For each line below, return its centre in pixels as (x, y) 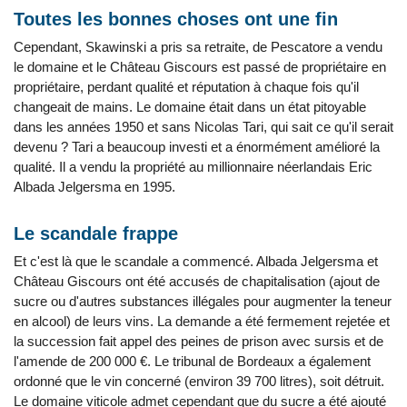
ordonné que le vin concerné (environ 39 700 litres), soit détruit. (199, 381)
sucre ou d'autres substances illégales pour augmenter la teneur (203, 301)
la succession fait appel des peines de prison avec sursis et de (199, 341)
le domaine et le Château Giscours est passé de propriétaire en (200, 67)
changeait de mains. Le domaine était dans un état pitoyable (190, 107)
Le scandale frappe (96, 233)
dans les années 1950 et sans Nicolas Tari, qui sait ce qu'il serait (203, 127)
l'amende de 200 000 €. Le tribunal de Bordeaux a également (192, 361)
